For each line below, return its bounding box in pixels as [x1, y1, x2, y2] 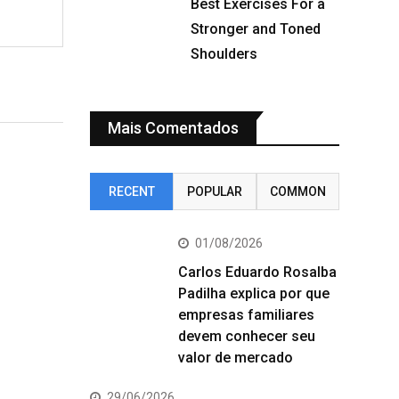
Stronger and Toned [191, 20, 321, 37]
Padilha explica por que [178, 285, 330, 302]
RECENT [108, 184, 155, 199]
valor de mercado [178, 349, 293, 366]
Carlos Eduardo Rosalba [178, 264, 337, 281]
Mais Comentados [108, 118, 239, 137]
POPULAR [186, 184, 242, 199]
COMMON [269, 184, 326, 199]
